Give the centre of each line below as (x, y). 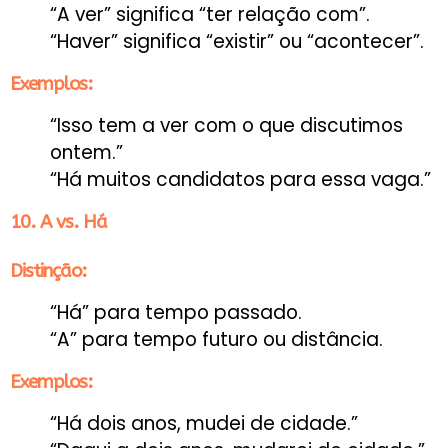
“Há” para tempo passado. (176, 312)
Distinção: (48, 270)
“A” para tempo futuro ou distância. (216, 339)
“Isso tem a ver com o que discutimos (226, 125)
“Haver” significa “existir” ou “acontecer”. (237, 41)
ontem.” (86, 152)
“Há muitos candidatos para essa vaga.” (240, 179)
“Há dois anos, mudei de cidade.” (204, 423)
